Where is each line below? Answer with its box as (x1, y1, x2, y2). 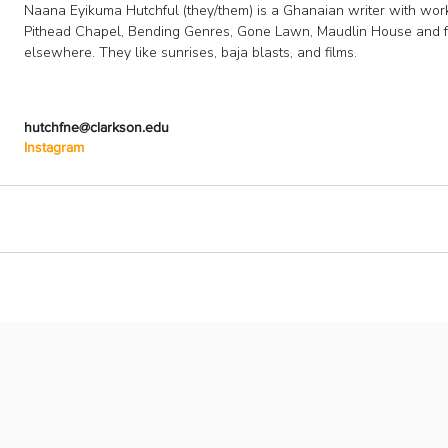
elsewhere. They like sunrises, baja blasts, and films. (24, 43, 357, 62)
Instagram (24, 139, 84, 155)
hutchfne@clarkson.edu (24, 119, 169, 135)
